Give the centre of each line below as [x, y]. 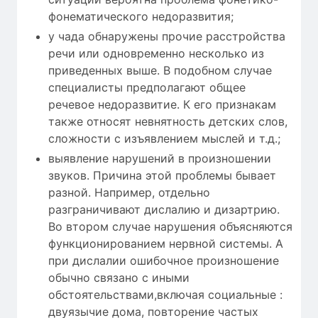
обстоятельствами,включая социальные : [165, 295]
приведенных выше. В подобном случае [160, 71]
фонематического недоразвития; [141, 17]
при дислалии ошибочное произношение [164, 261]
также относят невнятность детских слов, [168, 122]
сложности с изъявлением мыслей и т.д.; [164, 139]
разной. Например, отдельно [129, 193]
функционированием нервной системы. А [166, 244]
